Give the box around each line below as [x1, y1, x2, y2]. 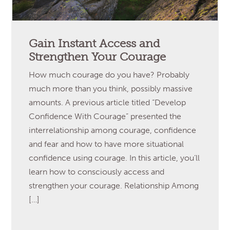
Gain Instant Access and [29, 36, 161, 50]
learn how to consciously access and [29, 166, 165, 177]
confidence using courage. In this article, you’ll [29, 152, 200, 163]
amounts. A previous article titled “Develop [29, 97, 186, 107]
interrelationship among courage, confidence [29, 125, 197, 135]
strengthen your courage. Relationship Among [29, 180, 199, 190]
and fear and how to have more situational [29, 139, 184, 149]
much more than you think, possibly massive [29, 83, 193, 93]
